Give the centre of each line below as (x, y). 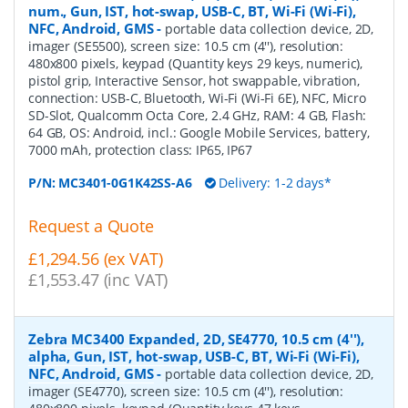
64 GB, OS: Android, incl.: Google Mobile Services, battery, (199, 132)
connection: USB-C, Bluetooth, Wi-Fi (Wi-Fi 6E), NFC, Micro (197, 97)
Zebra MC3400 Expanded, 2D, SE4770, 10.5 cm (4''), (197, 339)
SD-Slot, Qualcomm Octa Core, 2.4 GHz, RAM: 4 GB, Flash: (198, 115)
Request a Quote (91, 225)
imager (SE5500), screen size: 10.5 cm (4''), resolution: (186, 46)
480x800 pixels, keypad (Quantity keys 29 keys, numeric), (196, 63)
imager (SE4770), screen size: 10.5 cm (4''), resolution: (186, 392)
